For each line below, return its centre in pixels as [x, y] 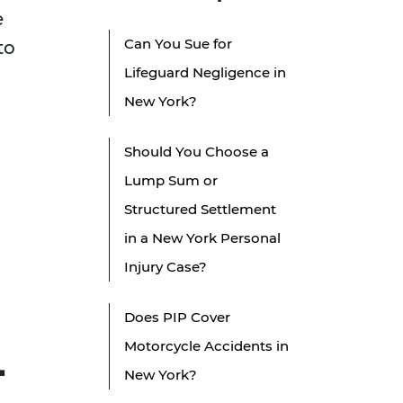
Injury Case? [166, 267]
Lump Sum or [171, 181]
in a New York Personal [202, 238]
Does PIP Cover [177, 318]
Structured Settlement [200, 210]
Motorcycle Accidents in [206, 346]
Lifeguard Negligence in [205, 73]
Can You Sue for [178, 44]
